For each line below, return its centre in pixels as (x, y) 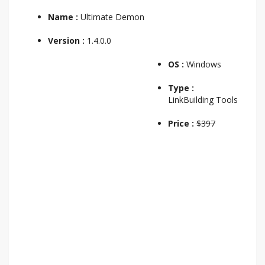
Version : (67, 40)
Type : (181, 88)
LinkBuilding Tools (203, 99)
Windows (204, 64)
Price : (182, 123)
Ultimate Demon (111, 17)
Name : (63, 17)
